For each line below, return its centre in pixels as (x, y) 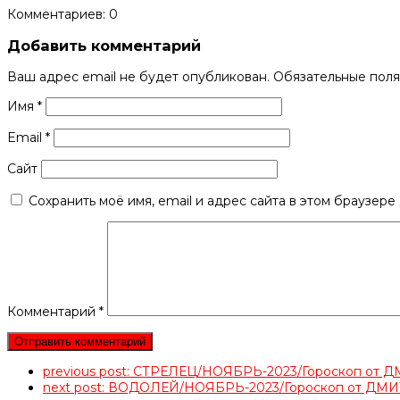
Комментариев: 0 (62, 14)
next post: (75, 388)
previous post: (88, 372)
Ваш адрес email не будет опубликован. (138, 77)
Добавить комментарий (104, 45)
